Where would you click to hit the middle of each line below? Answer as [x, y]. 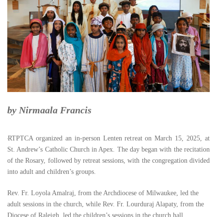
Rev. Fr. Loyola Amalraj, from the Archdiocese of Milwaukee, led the [103, 193]
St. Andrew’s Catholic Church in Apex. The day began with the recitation [108, 149]
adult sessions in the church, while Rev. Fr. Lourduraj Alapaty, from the [106, 204]
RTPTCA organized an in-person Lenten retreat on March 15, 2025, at [109, 138]
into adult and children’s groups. [52, 172]
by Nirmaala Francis [49, 110]
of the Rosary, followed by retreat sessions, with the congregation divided [108, 161]
